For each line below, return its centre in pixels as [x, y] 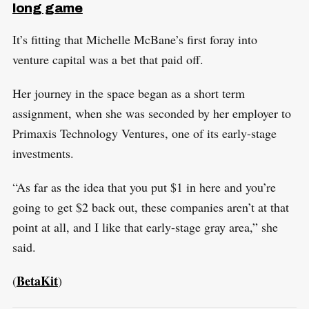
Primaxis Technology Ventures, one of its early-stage [144, 133]
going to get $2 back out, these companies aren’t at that [150, 207]
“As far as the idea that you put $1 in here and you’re [144, 187]
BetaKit [37, 281]
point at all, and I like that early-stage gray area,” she [145, 227]
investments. [43, 153]
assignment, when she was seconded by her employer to [151, 113]
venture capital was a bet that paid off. [108, 60]
